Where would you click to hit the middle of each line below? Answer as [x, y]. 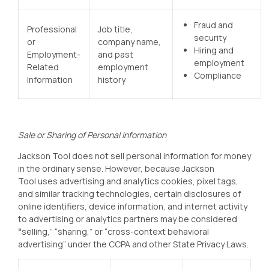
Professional [52, 29]
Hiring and [214, 50]
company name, [129, 42]
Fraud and [213, 25]
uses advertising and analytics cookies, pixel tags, [138, 181]
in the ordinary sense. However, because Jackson [116, 168]
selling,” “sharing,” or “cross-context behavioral [115, 231]
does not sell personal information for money [162, 156]
